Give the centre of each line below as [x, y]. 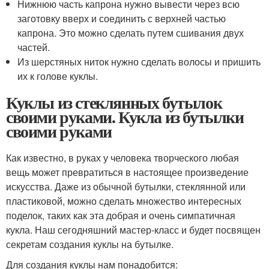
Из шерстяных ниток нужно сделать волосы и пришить [139, 62]
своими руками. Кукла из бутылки [125, 117]
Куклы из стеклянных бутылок [114, 103]
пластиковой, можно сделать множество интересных [124, 201]
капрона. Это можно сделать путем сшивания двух [131, 33]
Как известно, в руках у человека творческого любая [122, 158]
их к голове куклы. [58, 76]
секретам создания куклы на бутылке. [90, 244]
